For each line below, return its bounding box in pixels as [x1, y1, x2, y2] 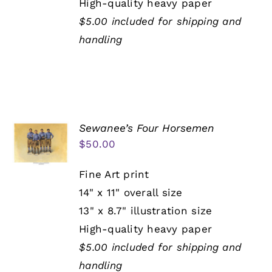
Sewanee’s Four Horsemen [79, 122, 215, 135]
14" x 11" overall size [79, 186, 183, 199]
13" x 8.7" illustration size [79, 205, 212, 217]
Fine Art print [79, 168, 149, 181]
